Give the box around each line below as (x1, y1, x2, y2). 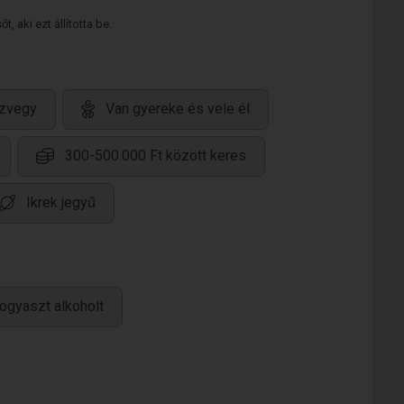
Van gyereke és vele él (106, 100, 250, 118)
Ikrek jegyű (26, 194, 96, 212)
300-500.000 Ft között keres (65, 147, 246, 165)
